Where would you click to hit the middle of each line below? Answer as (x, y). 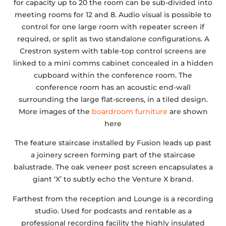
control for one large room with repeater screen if (113, 27)
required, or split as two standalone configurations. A (113, 39)
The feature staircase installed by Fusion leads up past (113, 143)
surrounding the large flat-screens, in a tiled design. (113, 100)
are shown (187, 112)
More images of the (55, 112)
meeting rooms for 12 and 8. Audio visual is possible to (113, 15)
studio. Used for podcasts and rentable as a (113, 211)
